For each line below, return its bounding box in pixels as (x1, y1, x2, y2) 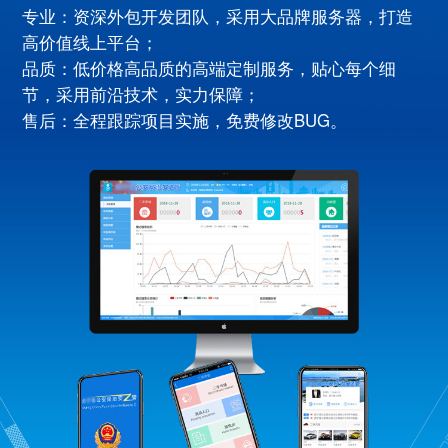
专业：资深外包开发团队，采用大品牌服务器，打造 (22, 3, 414, 28)
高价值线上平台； (22, 29, 159, 54)
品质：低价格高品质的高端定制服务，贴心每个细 (22, 55, 397, 80)
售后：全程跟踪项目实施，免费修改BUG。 (22, 107, 348, 132)
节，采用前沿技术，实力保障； (22, 81, 261, 106)
